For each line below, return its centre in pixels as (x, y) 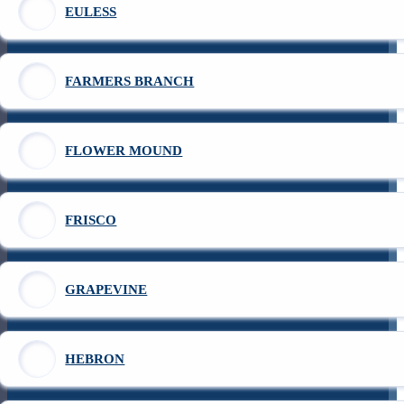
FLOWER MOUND (124, 150)
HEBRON (95, 358)
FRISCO (91, 220)
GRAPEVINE (106, 289)
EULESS (91, 11)
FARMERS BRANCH (130, 81)
